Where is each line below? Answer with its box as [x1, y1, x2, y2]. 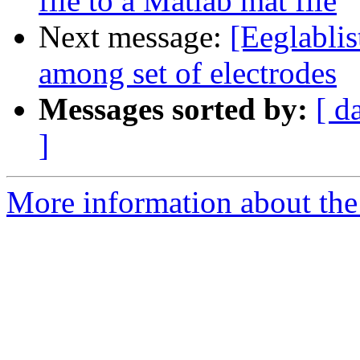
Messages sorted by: [39, 92, 308, 127]
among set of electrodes [39, 55, 337, 91]
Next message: [39, 19, 230, 55]
